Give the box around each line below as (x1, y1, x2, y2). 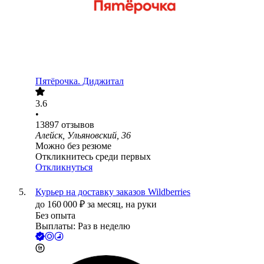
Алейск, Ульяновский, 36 (35, 130, 131, 141)
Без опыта (35, 210, 75, 221)
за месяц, (87, 199, 126, 210)
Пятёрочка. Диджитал (35, 76, 124, 87)
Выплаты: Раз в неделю (35, 221, 130, 232)
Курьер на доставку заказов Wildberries (35, 187, 190, 197)
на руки (126, 199, 157, 210)
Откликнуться (35, 162, 93, 173)
